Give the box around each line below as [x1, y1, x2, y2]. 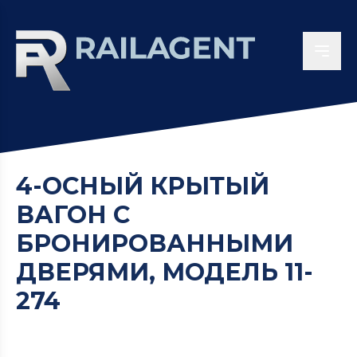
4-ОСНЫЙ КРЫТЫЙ [16, 171, 269, 201]
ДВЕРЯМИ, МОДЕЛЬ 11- [16, 257, 313, 287]
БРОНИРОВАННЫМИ [16, 229, 293, 258]
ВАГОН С [16, 200, 130, 229]
